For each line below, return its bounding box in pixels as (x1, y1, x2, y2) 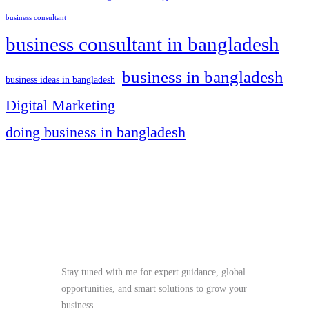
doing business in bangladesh (6, 123, 186, 141)
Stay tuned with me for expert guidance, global (61, 266, 246, 277)
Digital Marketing (6, 96, 115, 114)
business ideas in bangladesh (6, 74, 115, 85)
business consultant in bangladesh (6, 32, 279, 55)
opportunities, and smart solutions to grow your (61, 283, 247, 294)
